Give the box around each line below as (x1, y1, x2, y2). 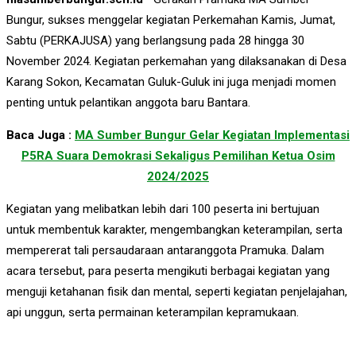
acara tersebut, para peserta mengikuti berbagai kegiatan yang (6, 263, 330, 278)
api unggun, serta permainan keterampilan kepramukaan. (6, 304, 299, 319)
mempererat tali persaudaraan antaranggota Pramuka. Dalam (6, 242, 324, 257)
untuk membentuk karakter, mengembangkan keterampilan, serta (6, 222, 342, 237)
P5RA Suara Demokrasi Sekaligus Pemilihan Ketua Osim (21, 148, 335, 163)
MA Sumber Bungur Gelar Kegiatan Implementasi (75, 127, 350, 142)
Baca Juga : (6, 127, 75, 142)
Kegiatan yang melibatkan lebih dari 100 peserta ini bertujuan (6, 201, 319, 216)
